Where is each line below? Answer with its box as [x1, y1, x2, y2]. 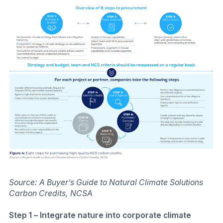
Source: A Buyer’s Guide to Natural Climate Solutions [9, 178, 203, 188]
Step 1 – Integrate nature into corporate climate [9, 210, 191, 220]
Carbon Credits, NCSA [9, 189, 93, 199]
